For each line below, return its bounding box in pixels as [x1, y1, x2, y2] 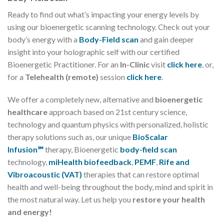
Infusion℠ [7, 144, 43, 154]
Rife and [159, 157, 189, 167]
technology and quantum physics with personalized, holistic [7, 119, 208, 129]
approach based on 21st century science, [47, 107, 187, 117]
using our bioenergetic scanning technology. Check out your [7, 21, 210, 31]
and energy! [7, 207, 52, 217]
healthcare [7, 107, 47, 117]
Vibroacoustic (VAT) [7, 169, 82, 179]
